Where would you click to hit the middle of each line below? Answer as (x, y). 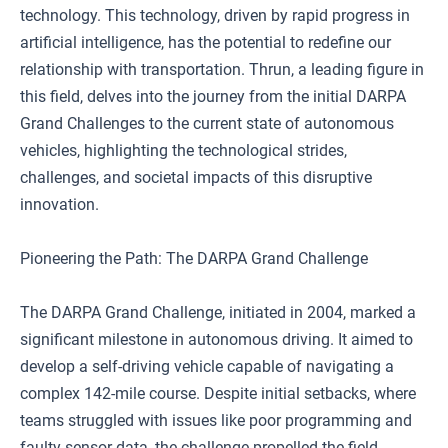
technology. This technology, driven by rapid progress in (215, 15)
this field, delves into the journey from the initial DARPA (213, 96)
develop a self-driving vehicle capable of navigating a (207, 366)
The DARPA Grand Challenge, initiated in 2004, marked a (218, 312)
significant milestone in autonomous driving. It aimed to (216, 339)
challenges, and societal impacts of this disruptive (196, 177)
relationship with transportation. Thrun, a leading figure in (222, 69)
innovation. (59, 204)
